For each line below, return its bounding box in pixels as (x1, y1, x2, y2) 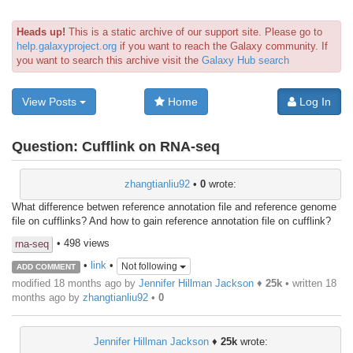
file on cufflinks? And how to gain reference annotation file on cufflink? (12, 214, 331, 227)
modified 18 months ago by (12, 277, 139, 289)
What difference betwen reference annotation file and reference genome (12, 200, 336, 213)
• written (282, 277, 325, 289)
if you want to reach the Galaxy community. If (117, 40, 328, 52)
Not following (121, 261, 180, 273)
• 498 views (57, 236, 110, 249)
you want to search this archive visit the (17, 54, 202, 66)
